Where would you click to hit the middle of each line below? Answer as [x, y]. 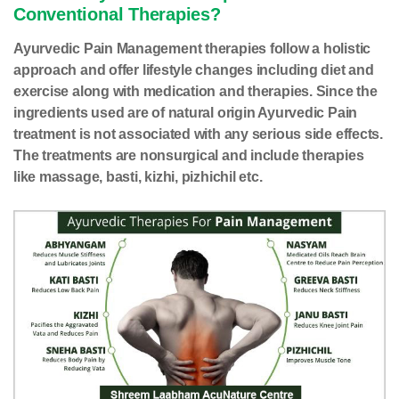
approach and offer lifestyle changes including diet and [194, 70]
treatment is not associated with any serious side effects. [198, 134]
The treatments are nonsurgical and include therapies [189, 155]
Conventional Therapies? [117, 14]
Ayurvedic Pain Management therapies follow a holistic [192, 49]
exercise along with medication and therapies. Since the [195, 91]
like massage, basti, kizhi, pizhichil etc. [138, 177]
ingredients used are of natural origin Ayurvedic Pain [186, 113]
